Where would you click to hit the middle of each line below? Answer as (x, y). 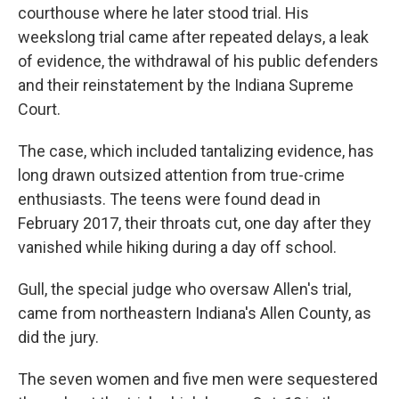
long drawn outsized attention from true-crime (181, 175)
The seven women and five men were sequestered (198, 379)
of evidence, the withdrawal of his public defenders (198, 61)
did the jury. (58, 337)
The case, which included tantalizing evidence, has (196, 151)
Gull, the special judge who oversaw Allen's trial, (184, 289)
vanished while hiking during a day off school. (177, 247)
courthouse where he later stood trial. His (163, 13)
